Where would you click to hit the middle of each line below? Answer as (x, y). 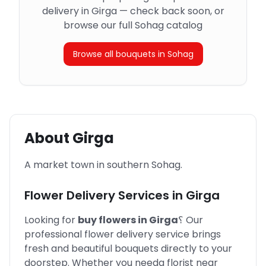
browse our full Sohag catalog (133, 25)
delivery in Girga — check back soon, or (133, 11)
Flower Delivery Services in (104, 195)
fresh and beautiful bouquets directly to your (128, 248)
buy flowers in (113, 220)
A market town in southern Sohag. (103, 165)
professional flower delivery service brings (123, 234)
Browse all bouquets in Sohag (133, 54)
